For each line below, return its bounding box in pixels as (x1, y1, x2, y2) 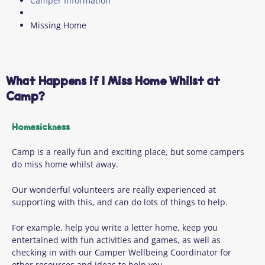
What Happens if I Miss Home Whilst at (6, 76, 220, 89)
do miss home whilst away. (12, 158, 118, 170)
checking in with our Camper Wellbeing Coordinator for (12, 246, 231, 258)
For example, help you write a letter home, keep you (12, 221, 218, 233)
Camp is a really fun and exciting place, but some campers (12, 146, 244, 157)
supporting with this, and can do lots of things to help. (12, 196, 228, 208)
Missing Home (30, 20, 87, 31)
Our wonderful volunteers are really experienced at (12, 183, 216, 195)
